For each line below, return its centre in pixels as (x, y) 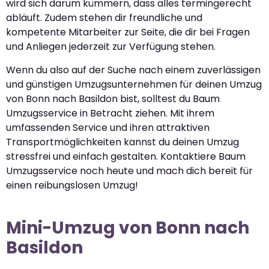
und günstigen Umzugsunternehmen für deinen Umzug (134, 84)
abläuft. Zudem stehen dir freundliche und (104, 18)
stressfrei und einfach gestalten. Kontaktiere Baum (126, 156)
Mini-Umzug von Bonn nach (128, 228)
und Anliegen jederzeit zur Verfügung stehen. (111, 47)
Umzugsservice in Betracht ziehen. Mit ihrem (110, 113)
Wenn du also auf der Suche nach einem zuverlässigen (133, 70)
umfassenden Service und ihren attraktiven (108, 127)
